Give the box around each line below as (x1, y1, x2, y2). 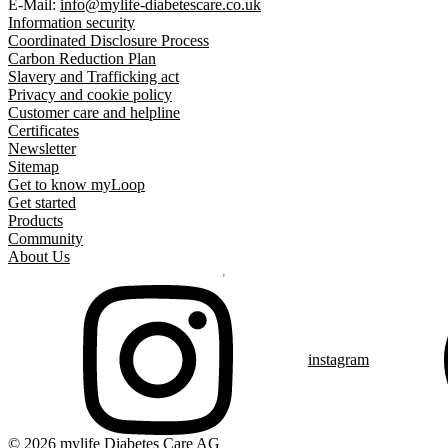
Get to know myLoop (8, 176, 145, 194)
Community (8, 230, 83, 248)
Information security (8, 14, 135, 32)
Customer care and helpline (8, 104, 180, 122)
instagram (308, 351, 369, 369)
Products (8, 212, 63, 230)
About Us (8, 248, 70, 266)
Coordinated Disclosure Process (8, 32, 209, 50)
